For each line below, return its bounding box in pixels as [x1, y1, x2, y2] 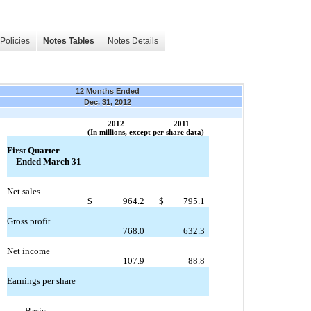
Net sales [6, 186, 40, 197]
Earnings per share [6, 276, 76, 287]
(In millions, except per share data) [87, 128, 204, 136]
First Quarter [6, 145, 60, 156]
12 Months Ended [76, 86, 140, 95]
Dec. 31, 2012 [84, 97, 131, 106]
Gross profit [6, 216, 51, 227]
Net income [6, 246, 50, 257]
